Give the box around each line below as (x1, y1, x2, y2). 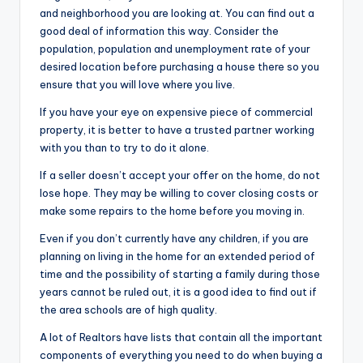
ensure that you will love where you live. (40, 78, 235, 92)
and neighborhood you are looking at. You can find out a (40, 6, 314, 20)
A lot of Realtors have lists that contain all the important (40, 331, 322, 344)
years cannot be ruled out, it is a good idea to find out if (40, 285, 317, 299)
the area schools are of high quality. (40, 303, 217, 317)
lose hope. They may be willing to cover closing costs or (40, 186, 318, 200)
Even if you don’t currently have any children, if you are (40, 232, 309, 246)
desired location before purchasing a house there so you (40, 60, 319, 74)
